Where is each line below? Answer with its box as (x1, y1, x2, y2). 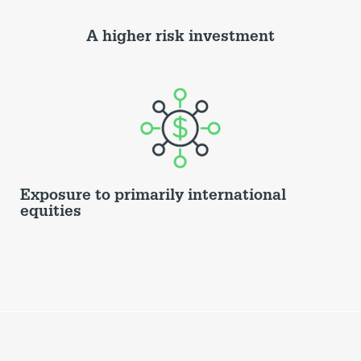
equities (20, 204, 81, 220)
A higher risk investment (86, 29, 275, 45)
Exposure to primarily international (20, 188, 286, 204)
